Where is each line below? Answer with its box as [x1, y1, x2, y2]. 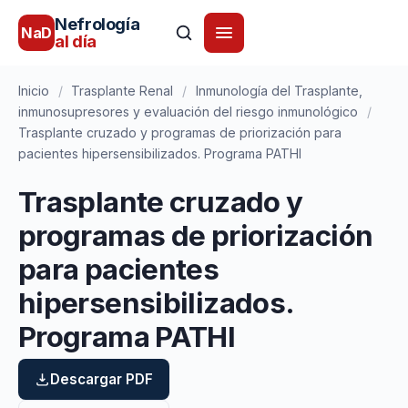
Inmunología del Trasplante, [195, 83, 362, 98]
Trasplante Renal [71, 83, 174, 98]
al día [55, 31, 97, 51]
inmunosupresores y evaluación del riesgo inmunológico [18, 104, 358, 119]
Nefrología [55, 14, 140, 34]
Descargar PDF [50, 370, 154, 388]
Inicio [18, 83, 49, 98]
